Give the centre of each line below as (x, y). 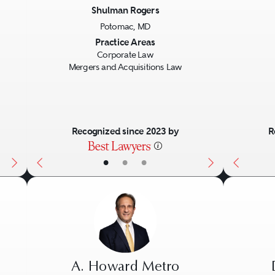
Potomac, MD (125, 27)
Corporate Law (125, 55)
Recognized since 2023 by (125, 131)
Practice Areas (125, 42)
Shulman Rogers (125, 10)
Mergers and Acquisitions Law (125, 67)
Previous (63, 43)
